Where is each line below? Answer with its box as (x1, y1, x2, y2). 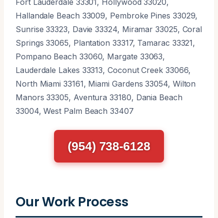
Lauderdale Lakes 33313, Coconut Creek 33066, (16, 65, 191, 75)
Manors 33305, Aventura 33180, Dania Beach (16, 92, 182, 102)
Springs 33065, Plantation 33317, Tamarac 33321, (16, 37, 196, 48)
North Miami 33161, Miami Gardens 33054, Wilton (16, 78, 196, 89)
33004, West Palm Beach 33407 (16, 106, 134, 116)
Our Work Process (16, 192, 128, 211)
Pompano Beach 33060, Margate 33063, (16, 51, 165, 61)
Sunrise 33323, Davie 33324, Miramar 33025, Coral (16, 24, 202, 34)
